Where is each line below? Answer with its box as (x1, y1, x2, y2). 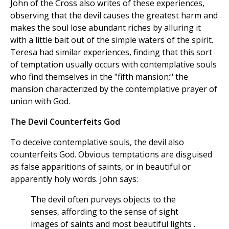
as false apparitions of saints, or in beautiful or (10, 161, 191, 173)
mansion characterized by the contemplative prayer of (10, 83, 217, 95)
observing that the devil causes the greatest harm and (10, 10, 218, 21)
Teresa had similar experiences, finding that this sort (10, 47, 212, 58)
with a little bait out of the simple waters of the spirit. (10, 34, 213, 46)
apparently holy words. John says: (10, 173, 138, 185)
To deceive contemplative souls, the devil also (10, 136, 184, 148)
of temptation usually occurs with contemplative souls (10, 59, 217, 71)
